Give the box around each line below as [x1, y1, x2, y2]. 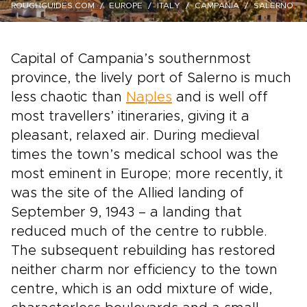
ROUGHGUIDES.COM [11, 1, 95, 10]
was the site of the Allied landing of [11, 186, 244, 200]
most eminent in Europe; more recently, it [11, 167, 283, 181]
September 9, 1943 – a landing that [11, 206, 242, 219]
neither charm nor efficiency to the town [11, 263, 278, 277]
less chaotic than [11, 90, 126, 104]
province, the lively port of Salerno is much [11, 71, 291, 85]
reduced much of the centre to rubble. [11, 225, 267, 238]
